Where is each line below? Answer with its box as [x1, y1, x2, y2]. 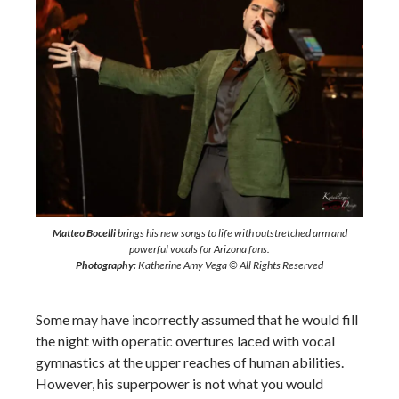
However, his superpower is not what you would [36, 375, 323, 392]
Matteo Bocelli [52, 226, 116, 240]
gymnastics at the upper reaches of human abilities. [36, 354, 344, 370]
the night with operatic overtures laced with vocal [36, 332, 335, 349]
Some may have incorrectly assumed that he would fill [36, 311, 358, 328]
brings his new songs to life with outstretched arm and [115, 226, 347, 240]
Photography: [76, 258, 136, 272]
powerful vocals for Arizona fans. [129, 242, 270, 256]
